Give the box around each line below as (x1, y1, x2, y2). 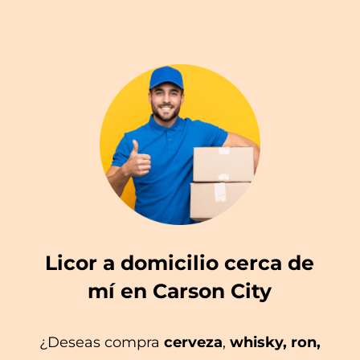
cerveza (164, 333, 223, 351)
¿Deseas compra (39, 333, 164, 351)
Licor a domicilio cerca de (45, 250, 315, 275)
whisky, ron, (226, 333, 321, 351)
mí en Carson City (88, 278, 272, 303)
